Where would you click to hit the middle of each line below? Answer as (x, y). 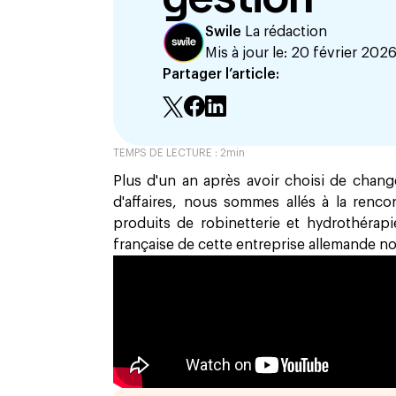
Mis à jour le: (248, 53)
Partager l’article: (221, 74)
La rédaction (286, 32)
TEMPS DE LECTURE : (167, 152)
